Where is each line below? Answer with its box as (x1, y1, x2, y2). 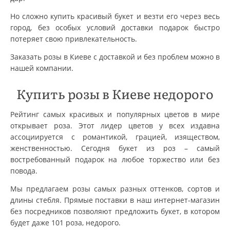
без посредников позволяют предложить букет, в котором (10, 206, 220, 216)
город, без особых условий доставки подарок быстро (10, 22, 220, 32)
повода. (10, 165, 37, 176)
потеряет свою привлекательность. (10, 33, 137, 44)
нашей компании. (10, 63, 73, 73)
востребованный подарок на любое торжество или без (10, 154, 220, 164)
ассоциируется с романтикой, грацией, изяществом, (10, 131, 220, 142)
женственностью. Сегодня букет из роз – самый (10, 143, 220, 153)
